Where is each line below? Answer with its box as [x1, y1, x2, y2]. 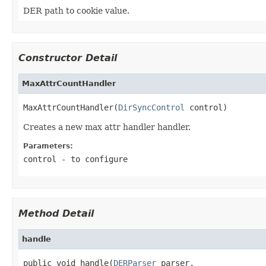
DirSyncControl [118, 102, 185, 112]
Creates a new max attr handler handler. [23, 122, 191, 132]
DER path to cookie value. [23, 5, 129, 15]
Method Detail [18, 207, 94, 219]
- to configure [56, 154, 128, 164]
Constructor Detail [18, 52, 117, 64]
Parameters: [23, 141, 73, 150]
